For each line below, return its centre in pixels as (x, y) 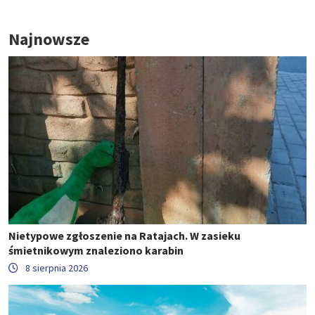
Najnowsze (49, 39)
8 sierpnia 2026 (57, 268)
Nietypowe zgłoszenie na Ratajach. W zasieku (124, 235)
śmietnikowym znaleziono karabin (96, 250)
